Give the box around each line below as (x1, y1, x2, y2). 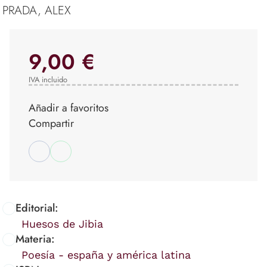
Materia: (15, 231, 55, 247)
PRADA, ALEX (2, 2, 71, 20)
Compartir (29, 116, 74, 132)
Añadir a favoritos (29, 100, 108, 116)
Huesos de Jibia (21, 218, 103, 231)
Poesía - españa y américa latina (21, 249, 191, 262)
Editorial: (15, 200, 58, 216)
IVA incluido (29, 74, 67, 86)
